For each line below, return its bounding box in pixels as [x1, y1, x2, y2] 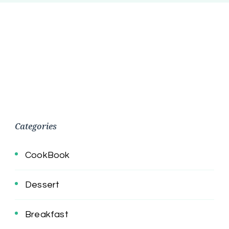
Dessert [25, 179, 60, 190]
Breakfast [25, 209, 68, 219]
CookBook [25, 150, 70, 160]
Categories [15, 120, 57, 132]
